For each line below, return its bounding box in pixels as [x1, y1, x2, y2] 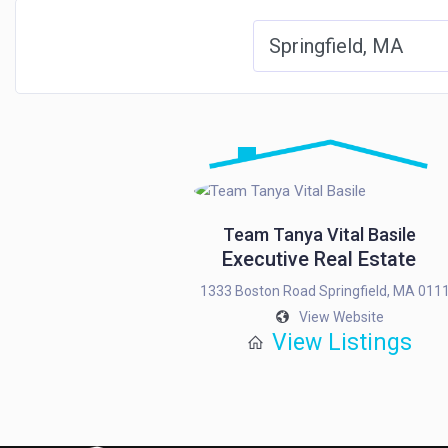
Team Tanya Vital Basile [222, 224, 416, 245]
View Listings [271, 329, 412, 356]
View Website [299, 309, 385, 325]
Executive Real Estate [222, 247, 417, 271]
